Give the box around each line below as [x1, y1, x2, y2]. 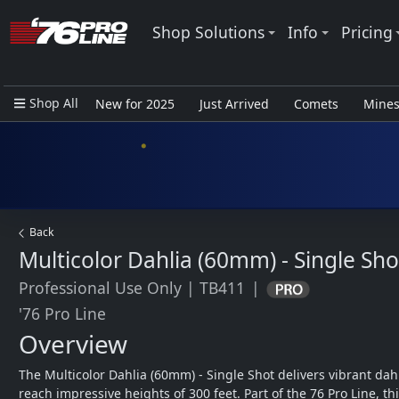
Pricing [340, 20, 393, 43]
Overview [19, 327, 127, 362]
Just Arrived [199, 95, 269, 112]
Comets [293, 95, 338, 112]
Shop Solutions [152, 20, 265, 43]
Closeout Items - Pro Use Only [94, 126, 273, 143]
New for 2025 [94, 95, 175, 112]
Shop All [28, 94, 78, 112]
